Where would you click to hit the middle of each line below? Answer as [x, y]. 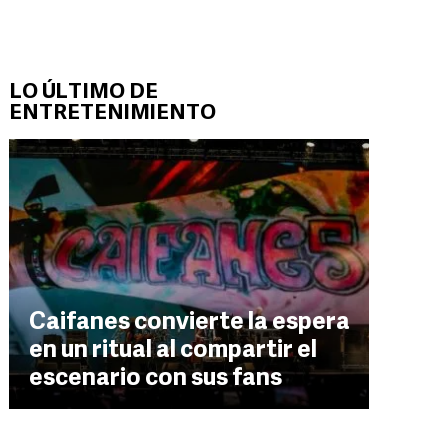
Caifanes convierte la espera [189, 323]
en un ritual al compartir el [173, 351]
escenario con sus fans [155, 379]
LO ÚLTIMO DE [83, 92]
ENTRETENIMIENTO [112, 113]
